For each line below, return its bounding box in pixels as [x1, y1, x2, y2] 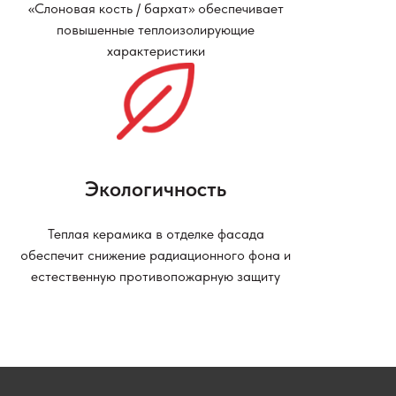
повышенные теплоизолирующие [57, 20, 255, 38]
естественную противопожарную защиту [31, 268, 280, 286]
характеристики [106, 42, 205, 59]
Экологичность [85, 176, 226, 202]
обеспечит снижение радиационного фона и [20, 247, 291, 264]
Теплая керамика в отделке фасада [47, 225, 264, 243]
